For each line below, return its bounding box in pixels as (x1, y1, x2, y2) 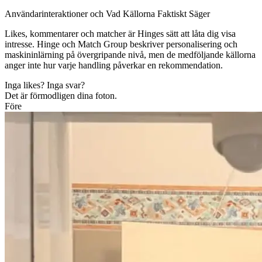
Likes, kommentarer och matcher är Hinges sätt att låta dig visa (5, 28, 236, 39)
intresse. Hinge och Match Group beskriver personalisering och (5, 39, 237, 49)
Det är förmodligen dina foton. (5, 90, 117, 101)
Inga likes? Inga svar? (5, 80, 85, 90)
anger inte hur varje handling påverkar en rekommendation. (5, 60, 223, 70)
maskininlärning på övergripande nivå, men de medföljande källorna (5, 49, 256, 60)
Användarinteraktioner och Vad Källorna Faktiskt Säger (5, 8, 210, 19)
